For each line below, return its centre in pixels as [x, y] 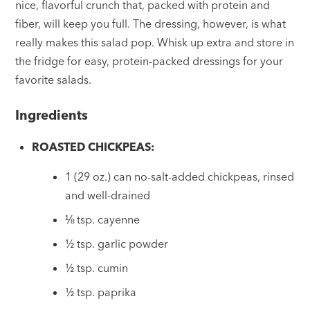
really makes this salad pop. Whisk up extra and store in [155, 42]
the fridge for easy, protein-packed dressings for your [149, 61]
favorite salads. [54, 79]
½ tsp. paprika [101, 292]
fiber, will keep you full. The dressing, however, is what [151, 23]
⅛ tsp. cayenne [103, 220]
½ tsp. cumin [97, 268]
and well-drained [108, 195]
